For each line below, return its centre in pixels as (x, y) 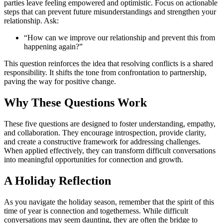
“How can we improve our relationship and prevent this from (119, 38)
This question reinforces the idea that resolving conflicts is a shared (109, 64)
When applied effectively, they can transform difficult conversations (110, 151)
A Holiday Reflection (57, 181)
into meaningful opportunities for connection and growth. (94, 160)
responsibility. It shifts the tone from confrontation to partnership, (105, 73)
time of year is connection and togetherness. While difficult (96, 211)
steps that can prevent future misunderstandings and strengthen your (110, 12)
